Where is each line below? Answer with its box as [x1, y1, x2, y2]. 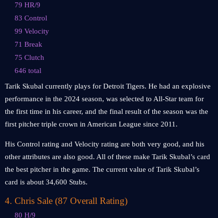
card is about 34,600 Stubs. [5, 178, 88, 186]
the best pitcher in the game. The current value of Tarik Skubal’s [5, 165, 200, 173]
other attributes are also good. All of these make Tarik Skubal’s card [5, 153, 210, 161]
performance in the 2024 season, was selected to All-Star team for [5, 95, 204, 103]
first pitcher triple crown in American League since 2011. [5, 120, 178, 128]
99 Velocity [15, 27, 49, 35]
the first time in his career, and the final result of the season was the [5, 108, 208, 115]
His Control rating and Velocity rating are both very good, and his [5, 140, 204, 148]
